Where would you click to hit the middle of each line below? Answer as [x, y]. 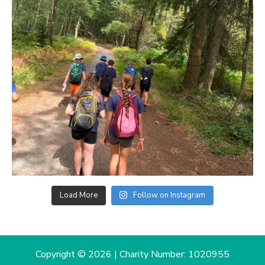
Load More [78, 195]
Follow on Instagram [169, 195]
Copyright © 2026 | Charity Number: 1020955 [132, 255]
